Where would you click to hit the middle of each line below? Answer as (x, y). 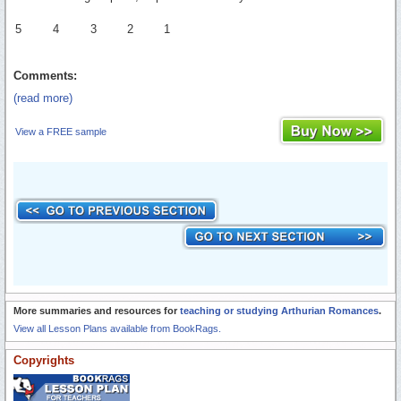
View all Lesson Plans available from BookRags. (117, 328)
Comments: (45, 75)
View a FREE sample (61, 131)
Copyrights (44, 360)
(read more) (43, 98)
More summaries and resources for (97, 310)
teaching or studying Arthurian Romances (279, 310)
